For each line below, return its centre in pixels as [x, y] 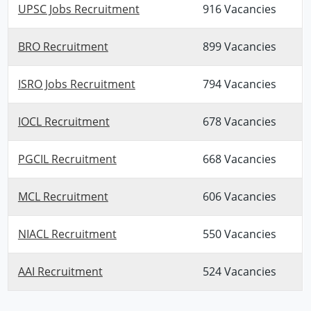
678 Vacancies [239, 122]
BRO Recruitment [63, 47]
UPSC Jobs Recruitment [78, 9]
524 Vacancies [239, 272]
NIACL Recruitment [67, 234]
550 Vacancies [239, 234]
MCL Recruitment [63, 197]
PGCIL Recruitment [67, 159]
